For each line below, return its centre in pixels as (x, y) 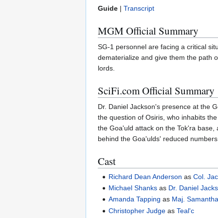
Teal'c (186, 210)
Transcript (139, 9)
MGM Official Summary (148, 31)
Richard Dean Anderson (145, 176)
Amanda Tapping (135, 199)
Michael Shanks (133, 188)
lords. (106, 68)
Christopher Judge (137, 210)
